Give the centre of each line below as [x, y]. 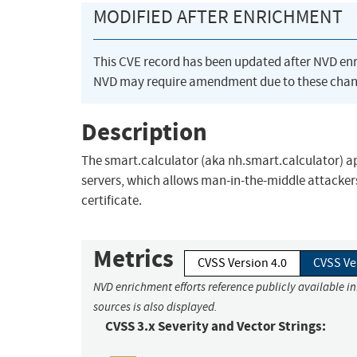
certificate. [112, 201]
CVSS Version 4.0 [242, 263]
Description [144, 131]
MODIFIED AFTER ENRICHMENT [218, 17]
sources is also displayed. [155, 307]
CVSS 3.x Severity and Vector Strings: [216, 327]
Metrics [133, 259]
